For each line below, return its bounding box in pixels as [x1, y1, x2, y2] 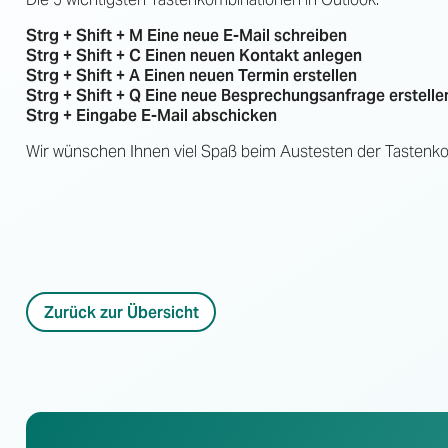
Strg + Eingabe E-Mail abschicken [26, 105, 277, 126]
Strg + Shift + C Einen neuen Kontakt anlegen [26, 45, 362, 66]
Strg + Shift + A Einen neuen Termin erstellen [26, 65, 357, 86]
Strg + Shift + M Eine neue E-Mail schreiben [26, 25, 347, 46]
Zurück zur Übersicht [43, 301, 199, 323]
